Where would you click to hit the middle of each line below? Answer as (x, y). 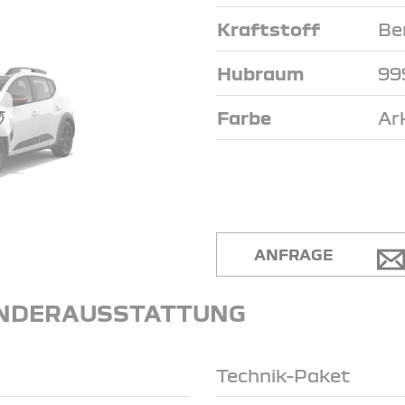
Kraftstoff (268, 28)
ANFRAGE (293, 254)
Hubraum (260, 72)
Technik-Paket (283, 374)
